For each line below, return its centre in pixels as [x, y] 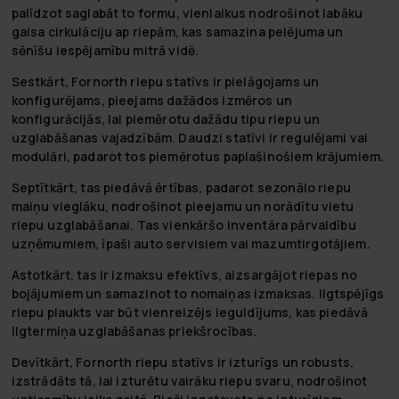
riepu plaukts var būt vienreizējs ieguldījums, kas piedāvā [190, 312]
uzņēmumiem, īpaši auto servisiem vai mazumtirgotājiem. [191, 243]
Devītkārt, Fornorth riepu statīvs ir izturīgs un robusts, [183, 362]
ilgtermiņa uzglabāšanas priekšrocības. [134, 330]
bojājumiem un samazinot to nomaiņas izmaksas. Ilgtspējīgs [198, 293]
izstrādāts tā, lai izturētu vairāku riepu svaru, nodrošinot [189, 380]
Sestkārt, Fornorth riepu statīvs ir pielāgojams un [165, 81]
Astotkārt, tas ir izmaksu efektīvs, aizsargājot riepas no [184, 274]
